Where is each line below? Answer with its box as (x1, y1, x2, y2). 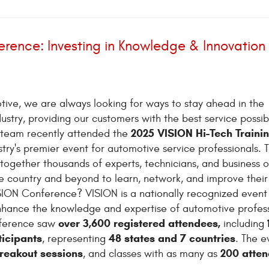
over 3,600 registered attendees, (58, 216, 220, 230)
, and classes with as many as (83, 247, 220, 260)
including (220, 217, 267, 230)
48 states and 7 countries (109, 231, 235, 245)
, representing (42, 232, 109, 245)
